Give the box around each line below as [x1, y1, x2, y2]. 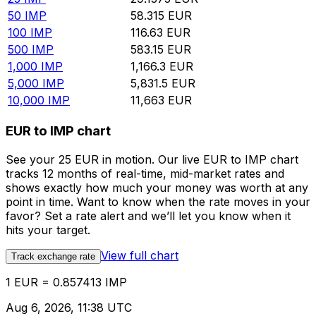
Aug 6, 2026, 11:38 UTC [6, 300, 132, 315]
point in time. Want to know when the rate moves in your [6, 194, 310, 209]
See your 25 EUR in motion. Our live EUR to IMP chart [6, 152, 298, 166]
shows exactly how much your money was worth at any [6, 180, 308, 195]
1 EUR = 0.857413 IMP [6, 274, 127, 289]
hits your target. [6, 222, 90, 237]
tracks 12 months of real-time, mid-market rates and [6, 166, 284, 181]
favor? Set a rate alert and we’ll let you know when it [6, 208, 291, 223]
